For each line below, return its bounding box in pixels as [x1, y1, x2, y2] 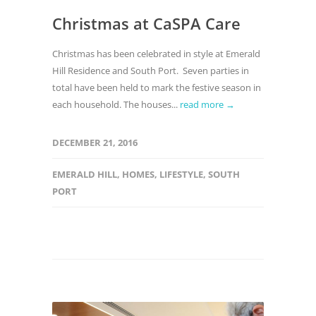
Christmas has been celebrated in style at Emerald [52, 47, 260, 60]
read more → [180, 98, 235, 111]
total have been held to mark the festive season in [52, 81, 261, 94]
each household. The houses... [52, 98, 180, 111]
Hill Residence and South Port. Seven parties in [52, 64, 249, 77]
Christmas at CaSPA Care [52, 13, 241, 34]
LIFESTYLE [159, 168, 203, 181]
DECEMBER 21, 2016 [52, 136, 138, 149]
